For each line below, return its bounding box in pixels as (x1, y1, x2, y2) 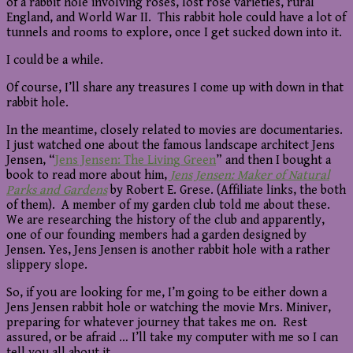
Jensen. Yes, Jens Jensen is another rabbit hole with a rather (6, 243, 330, 258)
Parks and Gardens (6, 183, 107, 199)
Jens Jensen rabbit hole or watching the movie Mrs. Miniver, (6, 300, 331, 316)
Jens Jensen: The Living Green (55, 153, 216, 169)
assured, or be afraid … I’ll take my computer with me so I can (6, 330, 338, 346)
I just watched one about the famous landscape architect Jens (6, 138, 335, 154)
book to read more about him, (6, 168, 170, 184)
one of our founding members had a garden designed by (6, 228, 307, 243)
